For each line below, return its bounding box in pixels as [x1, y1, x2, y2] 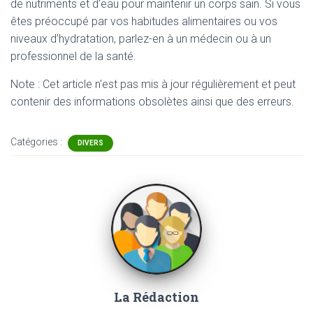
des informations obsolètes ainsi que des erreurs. [53, 95, 294, 108]
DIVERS [78, 139, 103, 147]
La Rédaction [114, 289, 199, 305]
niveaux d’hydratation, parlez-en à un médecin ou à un [10, 32, 271, 45]
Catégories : [10, 136, 64, 147]
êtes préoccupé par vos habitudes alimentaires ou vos [10, 15, 277, 28]
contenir [10, 95, 53, 108]
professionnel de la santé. [10, 50, 136, 63]
